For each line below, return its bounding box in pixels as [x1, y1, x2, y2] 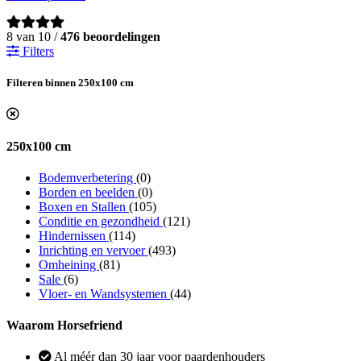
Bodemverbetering [39, 170, 136, 185]
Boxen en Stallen [39, 199, 129, 214]
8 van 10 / [6, 30, 60, 44]
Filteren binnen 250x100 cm [6, 77, 134, 89]
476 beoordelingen [60, 30, 160, 44]
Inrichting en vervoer [39, 243, 148, 257]
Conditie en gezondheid [39, 214, 163, 228]
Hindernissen [39, 228, 109, 243]
